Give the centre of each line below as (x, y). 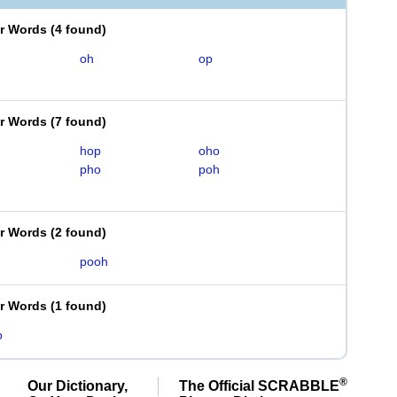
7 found (78, 121)
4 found (78, 29)
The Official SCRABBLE (259, 385)
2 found (78, 232)
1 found (78, 306)
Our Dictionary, (78, 385)
